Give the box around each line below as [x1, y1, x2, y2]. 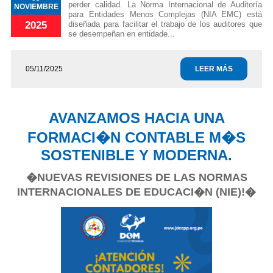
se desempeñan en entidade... [68, 29, 175, 39]
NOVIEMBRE [13, 2, 58, 12]
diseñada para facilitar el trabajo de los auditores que [68, 19, 262, 29]
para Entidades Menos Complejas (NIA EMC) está [68, 10, 262, 19]
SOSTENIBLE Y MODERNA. [41, 147, 232, 164]
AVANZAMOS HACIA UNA [48, 110, 225, 127]
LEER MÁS [195, 65, 233, 74]
